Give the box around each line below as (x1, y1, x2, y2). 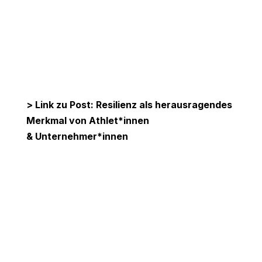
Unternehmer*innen (32, 130, 128, 143)
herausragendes (154, 99, 232, 111)
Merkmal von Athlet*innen (26, 115, 149, 127)
